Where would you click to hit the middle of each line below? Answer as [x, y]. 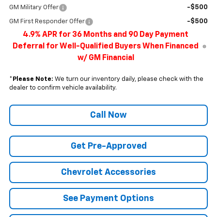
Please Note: [33, 79]
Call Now [108, 116]
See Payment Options [108, 199]
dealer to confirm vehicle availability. [63, 88]
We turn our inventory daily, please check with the [128, 79]
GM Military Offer [34, 8]
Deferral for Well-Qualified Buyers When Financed [106, 47]
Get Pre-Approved [108, 147]
